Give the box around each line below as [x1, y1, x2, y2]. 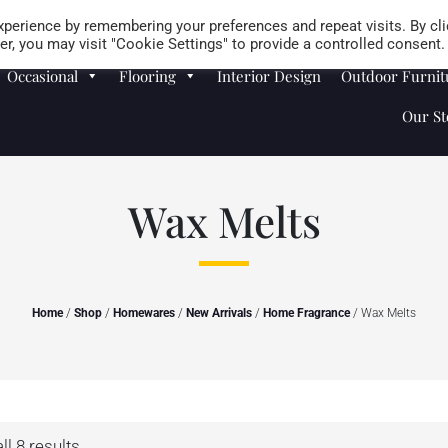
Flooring [119, 66, 177, 86]
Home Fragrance [263, 306, 350, 320]
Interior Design [217, 66, 322, 86]
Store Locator [358, 6, 444, 26]
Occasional [7, 66, 79, 86]
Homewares [113, 306, 175, 320]
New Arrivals [186, 306, 252, 320]
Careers [289, 6, 338, 26]
